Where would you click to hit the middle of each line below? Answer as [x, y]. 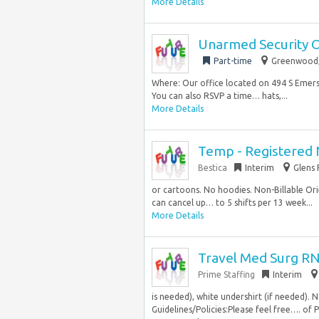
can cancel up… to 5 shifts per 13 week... [232, 203]
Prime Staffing [226, 274]
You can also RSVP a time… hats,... [220, 96]
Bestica [213, 168]
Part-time [233, 61]
